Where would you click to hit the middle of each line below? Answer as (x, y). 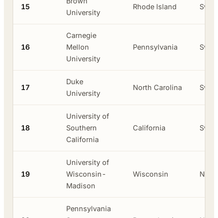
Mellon (78, 47)
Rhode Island (155, 6)
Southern (82, 127)
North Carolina (157, 87)
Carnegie (81, 35)
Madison (81, 185)
